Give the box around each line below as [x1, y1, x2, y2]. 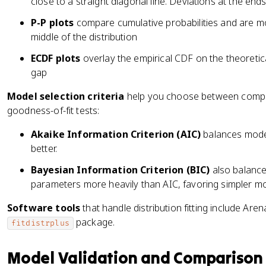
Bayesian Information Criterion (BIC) [31, 163, 210, 176]
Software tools [7, 201, 81, 214]
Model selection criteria [7, 90, 125, 103]
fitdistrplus [11, 218, 69, 228]
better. [31, 142, 58, 155]
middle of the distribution [31, 30, 137, 43]
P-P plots [31, 16, 74, 29]
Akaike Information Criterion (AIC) [31, 128, 201, 141]
